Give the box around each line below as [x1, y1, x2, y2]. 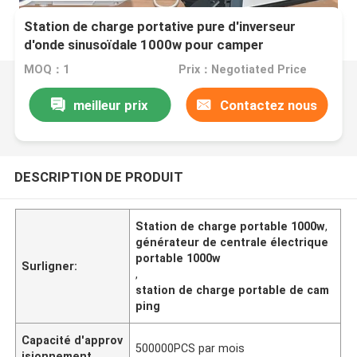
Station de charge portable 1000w [135, 219, 326, 233]
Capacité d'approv [22, 333, 124, 347]
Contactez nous [219, 96, 317, 113]
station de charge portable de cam [135, 283, 330, 296]
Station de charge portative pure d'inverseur [24, 18, 296, 35]
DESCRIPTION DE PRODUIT [14, 168, 183, 185]
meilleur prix [73, 96, 149, 113]
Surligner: [22, 259, 78, 273]
